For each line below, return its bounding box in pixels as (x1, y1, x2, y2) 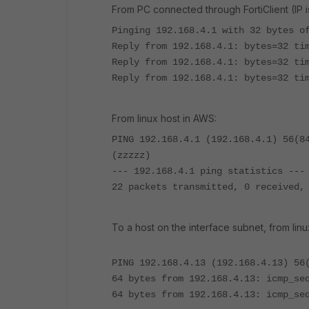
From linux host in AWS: (112, 112, 217, 124)
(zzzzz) (112, 150, 150, 161)
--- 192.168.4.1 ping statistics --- (112, 166, 305, 177)
